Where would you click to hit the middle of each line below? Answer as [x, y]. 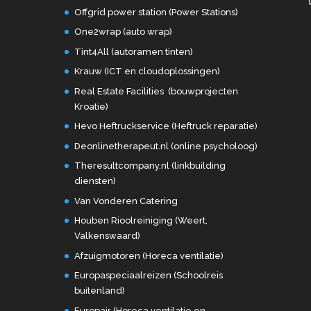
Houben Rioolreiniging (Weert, [141, 221]
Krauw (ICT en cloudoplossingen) [147, 72]
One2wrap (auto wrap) [123, 32]
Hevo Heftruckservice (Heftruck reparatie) [166, 126]
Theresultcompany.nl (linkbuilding [150, 166]
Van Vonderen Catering [126, 201]
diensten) [95, 181]
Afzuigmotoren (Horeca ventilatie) [149, 255]
